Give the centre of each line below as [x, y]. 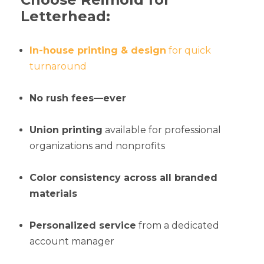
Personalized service [83, 225]
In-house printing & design [98, 50]
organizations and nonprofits [97, 146]
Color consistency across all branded [123, 177]
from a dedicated [178, 225]
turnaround [58, 66]
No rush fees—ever [78, 98]
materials [53, 193]
